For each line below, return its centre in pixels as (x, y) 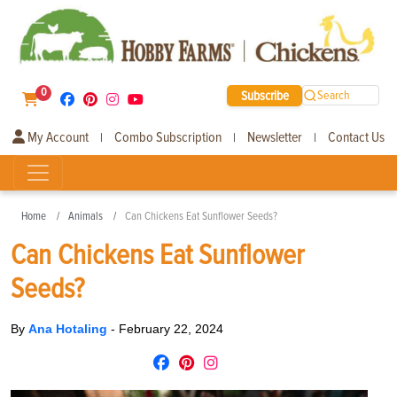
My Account (57, 137)
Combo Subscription (168, 137)
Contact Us (356, 137)
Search (334, 96)
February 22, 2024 (171, 328)
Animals (86, 216)
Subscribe (265, 95)
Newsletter (275, 137)
